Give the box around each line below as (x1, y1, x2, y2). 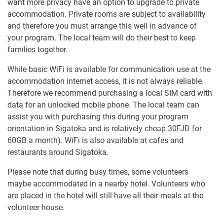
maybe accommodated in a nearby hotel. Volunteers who (7, 179, 205, 189)
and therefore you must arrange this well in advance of (7, 21, 197, 31)
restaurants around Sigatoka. (7, 147, 109, 157)
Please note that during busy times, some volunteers (7, 167, 188, 177)
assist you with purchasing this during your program (7, 112, 188, 122)
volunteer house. (7, 203, 65, 213)
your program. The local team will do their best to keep (7, 33, 196, 43)
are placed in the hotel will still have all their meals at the (7, 191, 203, 201)
